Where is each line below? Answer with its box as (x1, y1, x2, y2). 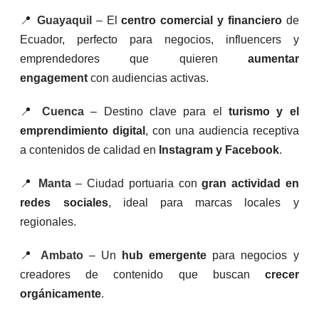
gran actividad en (202, 177, 299, 189)
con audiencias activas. (88, 71, 209, 84)
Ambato (40, 249, 83, 261)
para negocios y (206, 249, 299, 261)
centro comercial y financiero (121, 14, 282, 26)
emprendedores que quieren (20, 52, 248, 65)
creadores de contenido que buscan (20, 268, 265, 281)
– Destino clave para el (84, 105, 229, 117)
